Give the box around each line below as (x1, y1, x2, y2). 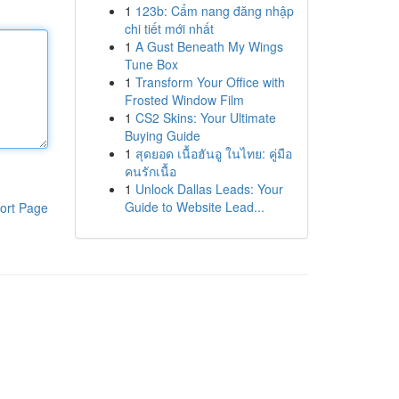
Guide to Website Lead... (124, 198, 265, 216)
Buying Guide (124, 126, 200, 144)
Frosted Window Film (124, 91, 244, 109)
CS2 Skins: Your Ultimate (134, 109, 276, 126)
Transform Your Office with (134, 73, 285, 91)
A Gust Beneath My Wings (134, 37, 283, 55)
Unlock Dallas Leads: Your (134, 180, 283, 198)
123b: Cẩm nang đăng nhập (134, 2, 294, 20)
